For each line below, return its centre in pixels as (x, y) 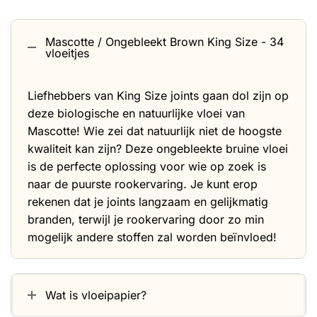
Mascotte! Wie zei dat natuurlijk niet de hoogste (155, 131)
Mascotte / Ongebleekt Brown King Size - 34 (165, 42)
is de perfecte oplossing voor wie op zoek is (147, 167)
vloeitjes (67, 53)
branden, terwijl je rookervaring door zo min (146, 220)
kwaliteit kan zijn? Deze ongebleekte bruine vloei (158, 149)
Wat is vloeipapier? (96, 295)
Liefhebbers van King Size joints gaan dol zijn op (158, 96)
